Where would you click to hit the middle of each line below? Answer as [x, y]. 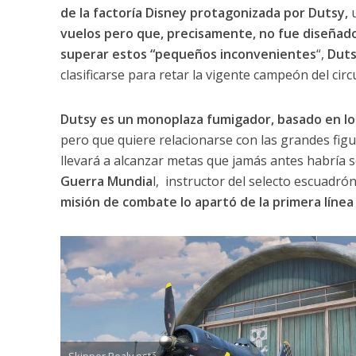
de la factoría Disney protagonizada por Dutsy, [204, 13]
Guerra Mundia [106, 182]
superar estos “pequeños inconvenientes [188, 54]
